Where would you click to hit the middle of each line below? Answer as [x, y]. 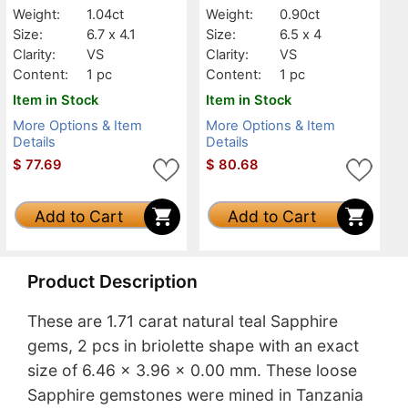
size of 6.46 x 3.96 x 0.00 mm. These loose [192, 371]
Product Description [112, 282]
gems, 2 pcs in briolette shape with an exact [193, 346]
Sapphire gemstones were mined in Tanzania [195, 395]
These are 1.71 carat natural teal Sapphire [183, 321]
